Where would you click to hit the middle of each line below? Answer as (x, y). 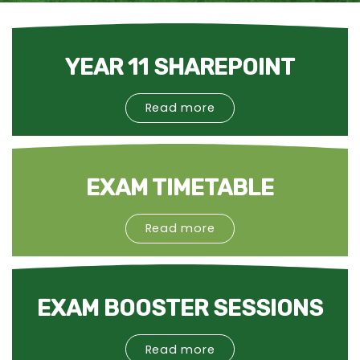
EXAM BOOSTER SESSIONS (180, 308)
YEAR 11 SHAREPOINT (180, 67)
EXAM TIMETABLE (180, 187)
